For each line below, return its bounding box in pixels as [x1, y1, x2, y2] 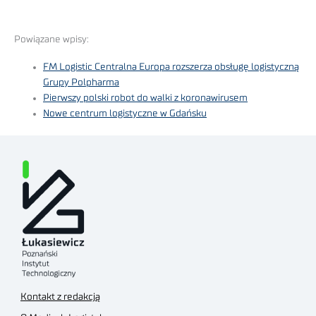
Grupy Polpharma [43, 77, 120, 87]
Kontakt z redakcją [20, 292, 100, 303]
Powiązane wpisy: [14, 35, 89, 45]
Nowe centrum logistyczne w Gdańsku [43, 108, 207, 119]
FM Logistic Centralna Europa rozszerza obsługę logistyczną [43, 61, 300, 72]
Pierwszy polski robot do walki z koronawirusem [43, 92, 248, 103]
